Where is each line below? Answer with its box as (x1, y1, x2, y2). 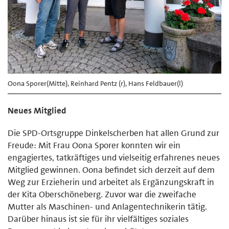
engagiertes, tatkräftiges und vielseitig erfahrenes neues (8, 151, 220, 163)
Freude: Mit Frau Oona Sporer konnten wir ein (8, 139, 180, 151)
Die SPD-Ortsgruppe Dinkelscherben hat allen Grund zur (8, 127, 219, 139)
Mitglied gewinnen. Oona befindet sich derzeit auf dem (8, 164, 215, 175)
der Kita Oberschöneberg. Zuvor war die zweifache (8, 188, 196, 200)
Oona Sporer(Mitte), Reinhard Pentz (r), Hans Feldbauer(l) (8, 78, 183, 88)
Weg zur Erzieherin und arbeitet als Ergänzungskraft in (8, 176, 214, 188)
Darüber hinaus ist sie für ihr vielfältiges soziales (8, 213, 189, 224)
